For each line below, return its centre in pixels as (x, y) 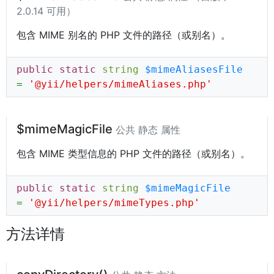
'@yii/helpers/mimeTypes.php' (114, 203)
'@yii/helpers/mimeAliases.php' (120, 84)
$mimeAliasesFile (194, 69)
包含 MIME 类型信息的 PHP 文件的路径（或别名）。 (133, 154)
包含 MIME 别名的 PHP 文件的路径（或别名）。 (124, 35)
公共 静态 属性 (148, 130)
